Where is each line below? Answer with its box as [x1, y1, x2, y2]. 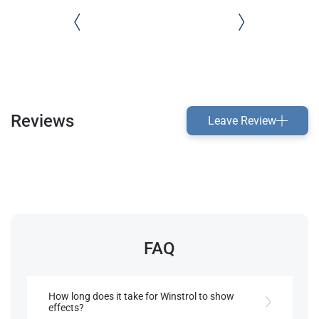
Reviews [11, 110, 74, 131]
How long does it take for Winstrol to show [48, 291, 234, 302]
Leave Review [207, 113, 276, 127]
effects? [48, 302, 84, 313]
